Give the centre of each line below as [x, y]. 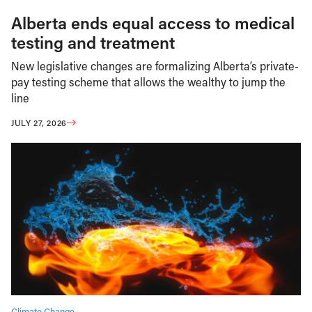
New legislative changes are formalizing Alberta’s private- [155, 66]
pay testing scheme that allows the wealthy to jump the [148, 82]
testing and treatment [93, 42]
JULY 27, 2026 [39, 122]
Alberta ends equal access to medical [153, 23]
